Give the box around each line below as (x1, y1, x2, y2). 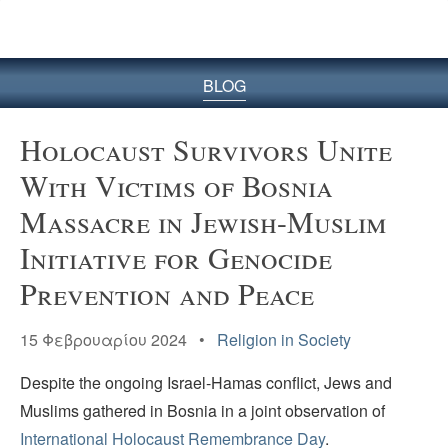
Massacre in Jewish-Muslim (20, 200, 387, 241)
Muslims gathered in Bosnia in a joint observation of (20, 399, 385, 423)
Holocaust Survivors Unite (20, 128, 392, 169)
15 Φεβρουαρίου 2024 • (20, 327, 217, 351)
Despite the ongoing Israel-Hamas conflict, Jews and (20, 371, 392, 395)
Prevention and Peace (20, 272, 314, 313)
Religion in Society (217, 327, 351, 351)
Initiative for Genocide (20, 236, 332, 277)
